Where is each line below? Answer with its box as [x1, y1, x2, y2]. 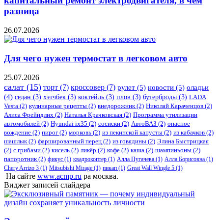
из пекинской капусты [102, 128, 163, 136]
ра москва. [82, 171, 118, 180]
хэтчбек [43, 93, 66, 101]
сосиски [98, 119, 120, 127]
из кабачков [173, 128, 205, 136]
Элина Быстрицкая [157, 137, 209, 145]
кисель [52, 146, 70, 154]
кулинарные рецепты [29, 102, 87, 110]
